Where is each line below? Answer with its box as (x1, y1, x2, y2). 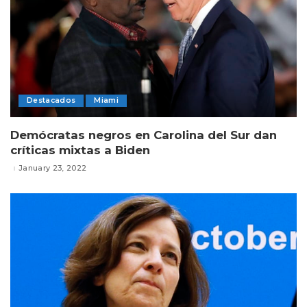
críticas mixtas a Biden (10, 143, 150, 157)
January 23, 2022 (19, 163, 87, 173)
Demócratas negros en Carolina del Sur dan (10, 127, 277, 142)
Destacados (27, 95, 76, 105)
